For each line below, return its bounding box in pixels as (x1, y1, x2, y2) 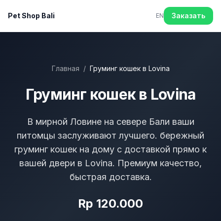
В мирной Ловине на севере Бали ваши (27, 116, 194, 127)
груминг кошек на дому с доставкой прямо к (14, 144, 207, 154)
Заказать (172, 11, 205, 20)
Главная (51, 64, 79, 73)
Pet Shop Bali (8, 11, 55, 20)
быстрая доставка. (69, 172, 152, 182)
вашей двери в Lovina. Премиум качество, (19, 158, 202, 168)
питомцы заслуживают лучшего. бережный (17, 130, 204, 141)
